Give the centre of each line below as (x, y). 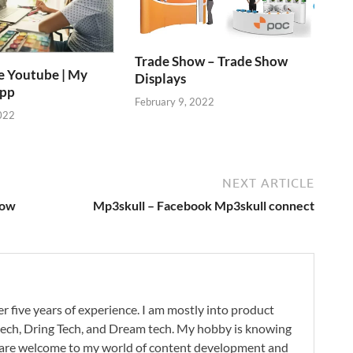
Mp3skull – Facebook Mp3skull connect (204, 206)
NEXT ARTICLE (268, 183)
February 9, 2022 (175, 101)
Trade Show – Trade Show (212, 61)
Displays (161, 79)
